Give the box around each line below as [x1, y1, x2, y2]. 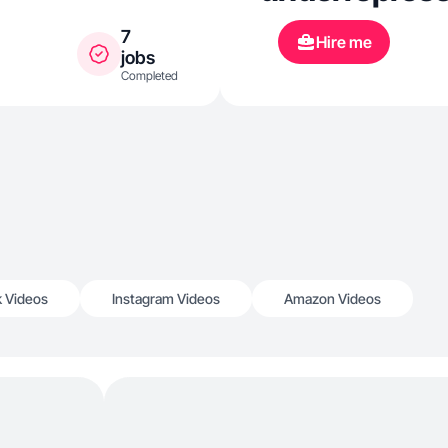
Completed [121, 67, 178, 83]
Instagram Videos [112, 290, 220, 307]
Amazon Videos [284, 290, 381, 307]
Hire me [316, 32, 372, 52]
